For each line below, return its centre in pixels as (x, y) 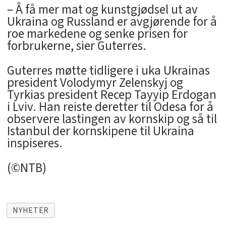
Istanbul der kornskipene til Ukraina (100, 131)
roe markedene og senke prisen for (97, 34)
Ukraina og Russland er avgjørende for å (112, 21)
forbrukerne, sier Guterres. (76, 46)
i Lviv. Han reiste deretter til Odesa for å (110, 107)
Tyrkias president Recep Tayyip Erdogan (111, 95)
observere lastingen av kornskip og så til (112, 119)
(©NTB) (26, 168)
